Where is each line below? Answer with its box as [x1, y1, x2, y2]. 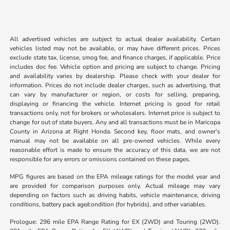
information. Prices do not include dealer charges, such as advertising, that [10, 81, 220, 90]
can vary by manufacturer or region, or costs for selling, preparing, [10, 90, 220, 99]
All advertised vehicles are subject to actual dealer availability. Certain [10, 35, 220, 44]
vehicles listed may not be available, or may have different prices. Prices [10, 44, 220, 53]
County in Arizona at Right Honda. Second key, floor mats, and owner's [10, 127, 220, 136]
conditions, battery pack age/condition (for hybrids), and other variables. [10, 200, 207, 209]
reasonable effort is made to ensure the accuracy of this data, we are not [10, 146, 220, 155]
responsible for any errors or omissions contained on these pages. [10, 155, 191, 164]
